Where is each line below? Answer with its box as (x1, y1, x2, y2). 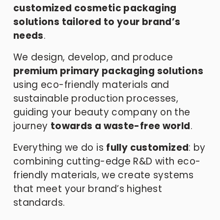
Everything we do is (13, 140, 107, 154)
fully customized (106, 140, 189, 154)
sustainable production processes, (13, 91, 179, 105)
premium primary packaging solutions (13, 64, 203, 78)
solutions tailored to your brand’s (13, 15, 181, 28)
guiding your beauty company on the (13, 105, 191, 119)
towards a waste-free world (50, 119, 191, 133)
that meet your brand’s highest (13, 182, 163, 195)
